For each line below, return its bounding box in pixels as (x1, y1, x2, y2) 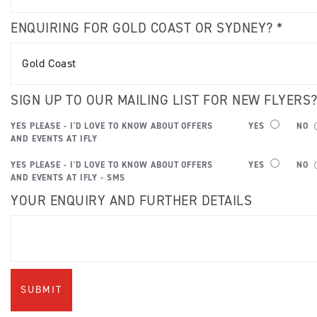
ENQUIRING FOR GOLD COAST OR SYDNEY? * (11, 19, 283, 37)
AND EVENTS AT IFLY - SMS (11, 172, 125, 183)
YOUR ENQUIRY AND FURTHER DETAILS (11, 192, 252, 209)
